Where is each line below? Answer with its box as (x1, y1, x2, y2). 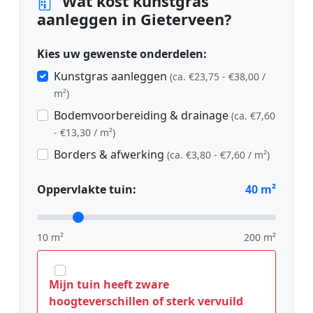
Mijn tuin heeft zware (49, 277, 169, 293)
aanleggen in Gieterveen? (37, 9, 231, 30)
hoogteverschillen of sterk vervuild (49, 293, 243, 310)
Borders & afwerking (54, 147, 167, 163)
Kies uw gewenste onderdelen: (37, 46, 207, 62)
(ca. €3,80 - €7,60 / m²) (167, 148, 270, 162)
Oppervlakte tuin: (37, 182, 136, 198)
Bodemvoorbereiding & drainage (54, 108, 231, 124)
